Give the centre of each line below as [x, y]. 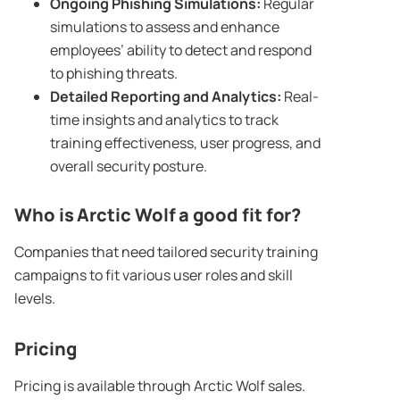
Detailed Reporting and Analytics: [166, 97]
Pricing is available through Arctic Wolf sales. [160, 386]
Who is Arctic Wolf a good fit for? [158, 215]
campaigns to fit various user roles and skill [154, 275]
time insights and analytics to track [164, 120]
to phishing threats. [114, 74]
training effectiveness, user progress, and [185, 143]
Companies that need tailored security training [166, 252]
